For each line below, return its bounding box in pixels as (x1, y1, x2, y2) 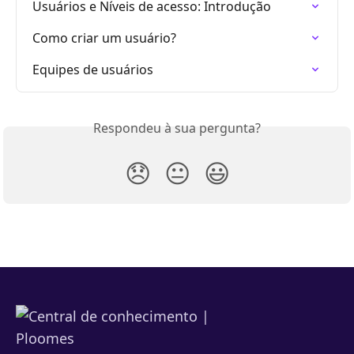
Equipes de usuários (32, 61, 153, 79)
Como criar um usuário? (32, 29, 176, 47)
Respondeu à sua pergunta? (93, 119, 261, 137)
